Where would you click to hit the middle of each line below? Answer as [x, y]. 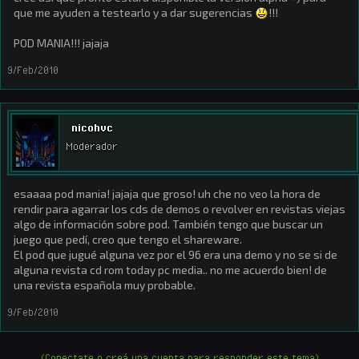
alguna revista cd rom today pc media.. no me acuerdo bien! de [170, 270]
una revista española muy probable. [105, 285]
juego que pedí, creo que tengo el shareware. [128, 239]
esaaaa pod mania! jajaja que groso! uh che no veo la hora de [167, 194]
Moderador [92, 146]
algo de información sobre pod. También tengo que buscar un [168, 224]
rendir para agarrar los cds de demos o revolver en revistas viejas [179, 209]
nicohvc [92, 127]
